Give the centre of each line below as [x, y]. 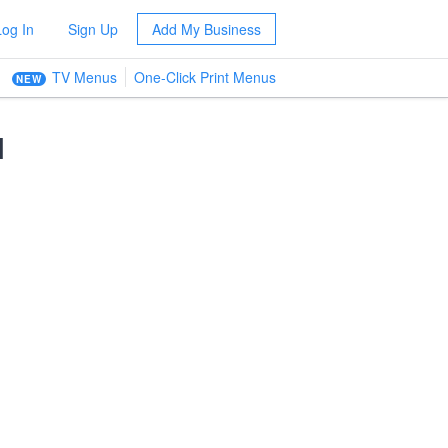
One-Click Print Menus [205, 77]
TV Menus [84, 77]
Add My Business [206, 29]
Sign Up [92, 29]
